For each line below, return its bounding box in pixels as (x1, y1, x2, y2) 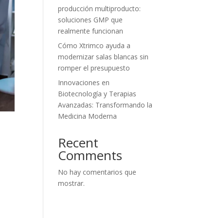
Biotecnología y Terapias (58, 89, 137, 98)
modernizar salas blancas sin (58, 52, 149, 61)
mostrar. (58, 179, 85, 188)
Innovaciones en (58, 78, 110, 87)
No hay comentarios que (58, 167, 137, 177)
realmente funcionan (58, 26, 124, 36)
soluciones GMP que (58, 15, 123, 24)
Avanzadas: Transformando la (58, 100, 153, 109)
